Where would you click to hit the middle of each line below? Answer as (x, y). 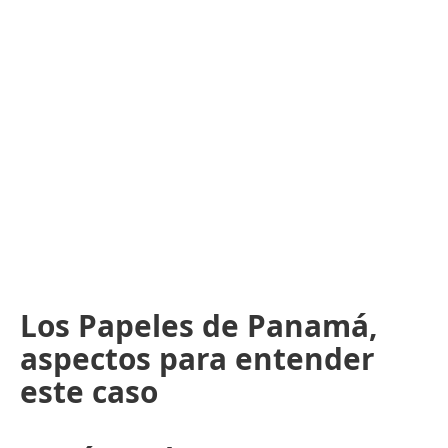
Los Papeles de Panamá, (198, 325)
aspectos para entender (197, 358)
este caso (89, 391)
